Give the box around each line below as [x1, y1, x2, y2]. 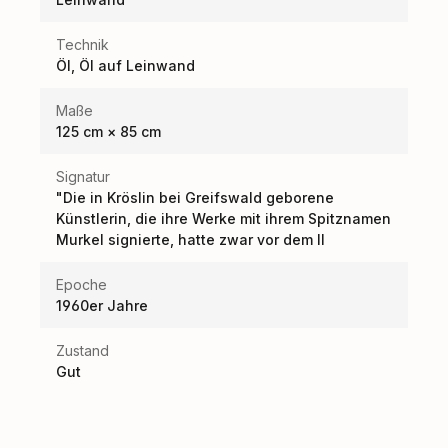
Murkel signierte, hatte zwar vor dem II [56, 230, 325, 248]
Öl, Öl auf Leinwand [56, 56, 195, 74]
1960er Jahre [56, 296, 148, 314]
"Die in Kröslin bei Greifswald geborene [56, 188, 334, 206]
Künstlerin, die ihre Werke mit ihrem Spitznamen [56, 209, 391, 227]
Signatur [56, 167, 110, 185]
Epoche [56, 275, 107, 293]
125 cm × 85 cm [56, 122, 161, 140]
